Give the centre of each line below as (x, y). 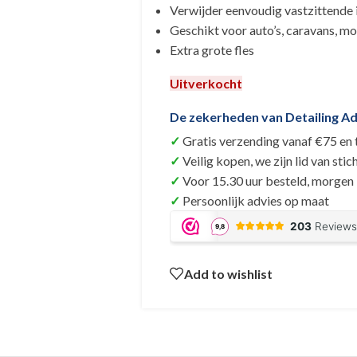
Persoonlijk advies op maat (255, 200)
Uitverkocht (206, 83)
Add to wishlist (228, 273)
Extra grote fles (212, 50)
